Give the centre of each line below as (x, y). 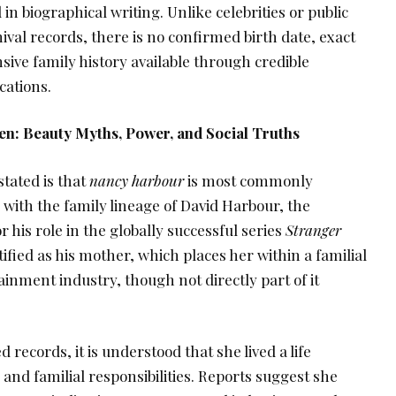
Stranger (313, 229)
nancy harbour (137, 180)
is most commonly (248, 180)
